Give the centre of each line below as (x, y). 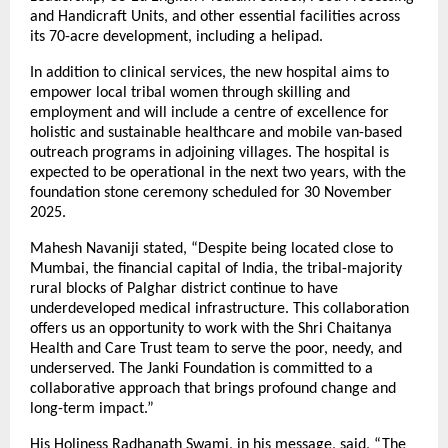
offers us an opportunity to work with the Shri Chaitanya (211, 328)
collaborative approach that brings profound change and (213, 388)
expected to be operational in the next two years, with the (218, 172)
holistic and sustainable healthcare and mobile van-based (216, 132)
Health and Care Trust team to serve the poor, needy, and (216, 348)
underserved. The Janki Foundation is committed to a (201, 368)
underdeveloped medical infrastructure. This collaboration (219, 308)
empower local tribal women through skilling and (190, 92)
